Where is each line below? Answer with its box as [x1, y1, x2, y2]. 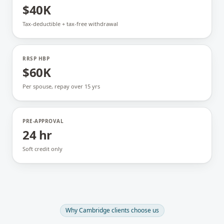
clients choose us [109, 206, 159, 214]
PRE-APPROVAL [22, 117, 63, 124]
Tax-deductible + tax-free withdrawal [22, 20, 118, 27]
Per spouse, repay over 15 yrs [22, 82, 100, 90]
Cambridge [78, 206, 110, 214]
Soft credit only [22, 145, 62, 152]
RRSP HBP [22, 55, 49, 62]
